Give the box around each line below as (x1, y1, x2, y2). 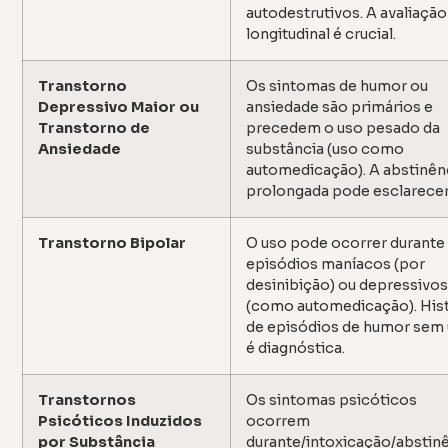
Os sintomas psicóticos (246, 391, 418, 410)
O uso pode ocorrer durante (246, 234, 446, 253)
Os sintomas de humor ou (246, 77, 429, 96)
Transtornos (38, 391, 137, 410)
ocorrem (246, 412, 311, 431)
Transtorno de (38, 119, 151, 138)
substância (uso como (246, 140, 405, 159)
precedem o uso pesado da (246, 119, 441, 138)
